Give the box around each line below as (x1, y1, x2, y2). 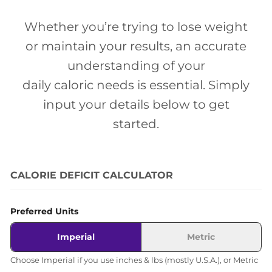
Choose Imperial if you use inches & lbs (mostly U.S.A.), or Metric (10, 255, 258, 265)
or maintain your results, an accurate (25, 39, 246, 53)
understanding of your (67, 58, 205, 73)
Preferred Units (10, 206, 78, 217)
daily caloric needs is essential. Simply (22, 78, 250, 92)
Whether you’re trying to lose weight (24, 19, 248, 34)
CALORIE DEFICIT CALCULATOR (10, 169, 173, 181)
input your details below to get (42, 97, 229, 112)
